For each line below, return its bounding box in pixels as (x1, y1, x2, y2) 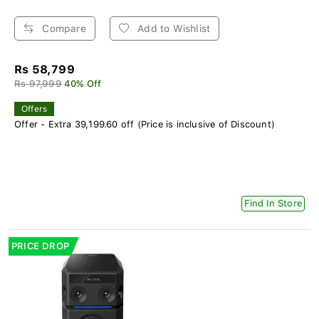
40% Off (64, 78, 102, 90)
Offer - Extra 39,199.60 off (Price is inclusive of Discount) (14, 119, 275, 130)
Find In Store (244, 198, 302, 209)
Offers (21, 104, 48, 115)
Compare (39, 23, 86, 35)
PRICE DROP (11, 241, 69, 252)
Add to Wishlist (135, 23, 211, 35)
